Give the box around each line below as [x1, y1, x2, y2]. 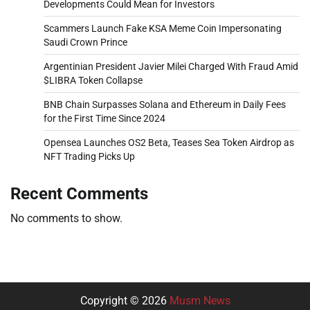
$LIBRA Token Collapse [44, 74, 143, 86]
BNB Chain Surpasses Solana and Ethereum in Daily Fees [44, 98, 286, 110]
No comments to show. [10, 211, 122, 225]
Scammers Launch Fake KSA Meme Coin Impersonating [44, 22, 282, 34]
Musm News [169, 293, 230, 307]
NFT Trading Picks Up [44, 150, 135, 162]
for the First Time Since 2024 [44, 112, 165, 124]
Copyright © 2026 [80, 293, 170, 307]
